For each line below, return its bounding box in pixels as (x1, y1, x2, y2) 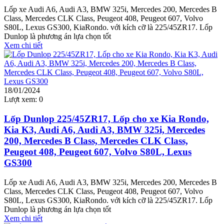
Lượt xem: (4, 95, 37, 104)
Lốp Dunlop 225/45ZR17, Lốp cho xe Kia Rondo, (4, 113, 209, 124)
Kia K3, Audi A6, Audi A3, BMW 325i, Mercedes (4, 124, 205, 135)
